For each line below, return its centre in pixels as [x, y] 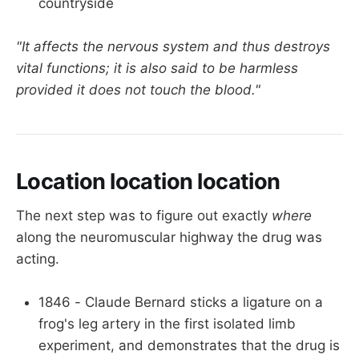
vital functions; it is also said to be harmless [157, 68]
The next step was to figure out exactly [144, 215]
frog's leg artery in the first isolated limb [167, 323]
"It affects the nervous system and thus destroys [173, 46]
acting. [38, 258]
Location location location [148, 182]
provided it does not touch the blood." [138, 89]
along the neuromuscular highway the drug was [169, 237]
